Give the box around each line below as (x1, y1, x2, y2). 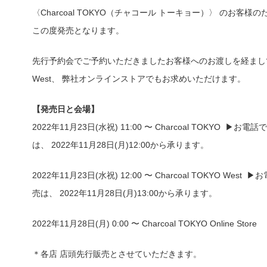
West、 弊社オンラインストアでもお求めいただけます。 (32, 74, 246, 84)
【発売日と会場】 (32, 104, 99, 114)
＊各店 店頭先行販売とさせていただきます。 (32, 249, 201, 259)
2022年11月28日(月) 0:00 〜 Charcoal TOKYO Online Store (32, 219, 257, 229)
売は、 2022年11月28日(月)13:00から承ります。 (32, 188, 217, 198)
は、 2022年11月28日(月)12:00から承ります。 (32, 140, 209, 150)
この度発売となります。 (32, 26, 124, 36)
